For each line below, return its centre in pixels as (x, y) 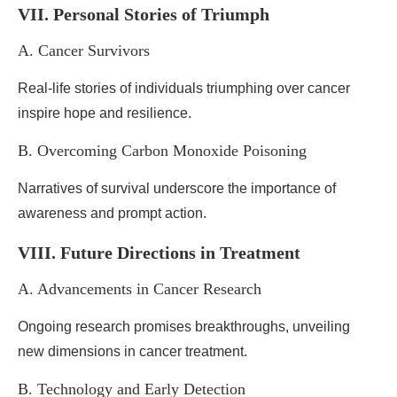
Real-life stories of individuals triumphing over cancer (184, 88)
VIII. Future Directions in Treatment (159, 253)
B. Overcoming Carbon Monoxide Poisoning (162, 151)
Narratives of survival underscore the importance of (177, 188)
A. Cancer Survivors (84, 51)
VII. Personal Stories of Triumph (144, 14)
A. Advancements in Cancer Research (140, 289)
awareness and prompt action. (112, 213)
